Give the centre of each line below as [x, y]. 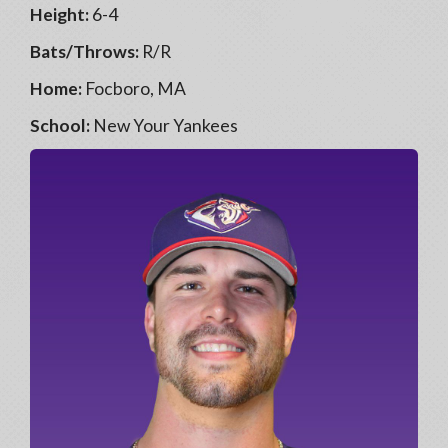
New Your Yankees [164, 125]
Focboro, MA [134, 88]
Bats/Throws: [84, 51]
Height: [59, 14]
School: [60, 125]
